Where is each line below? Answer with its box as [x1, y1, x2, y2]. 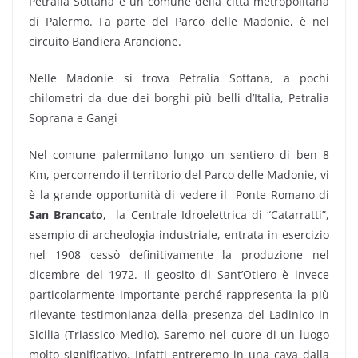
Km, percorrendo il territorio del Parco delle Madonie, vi [29, 167, 329, 182]
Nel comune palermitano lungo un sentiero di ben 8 [29, 147, 329, 162]
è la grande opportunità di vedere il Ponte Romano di [29, 187, 329, 202]
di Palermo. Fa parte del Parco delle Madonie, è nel [29, 14, 329, 29]
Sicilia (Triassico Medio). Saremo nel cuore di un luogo [29, 327, 329, 342]
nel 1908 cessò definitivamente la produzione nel [29, 247, 329, 262]
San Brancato [29, 207, 104, 222]
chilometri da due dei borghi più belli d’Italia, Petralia [29, 90, 329, 105]
